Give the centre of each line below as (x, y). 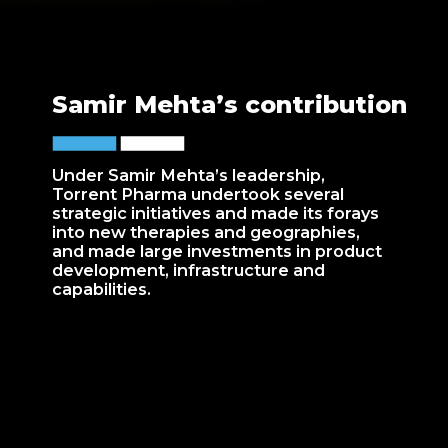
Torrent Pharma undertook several (198, 193)
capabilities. (104, 288)
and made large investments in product (217, 250)
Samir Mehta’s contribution (230, 105)
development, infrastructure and (189, 269)
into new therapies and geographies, (206, 231)
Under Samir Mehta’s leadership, (189, 174)
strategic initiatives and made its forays (216, 212)
